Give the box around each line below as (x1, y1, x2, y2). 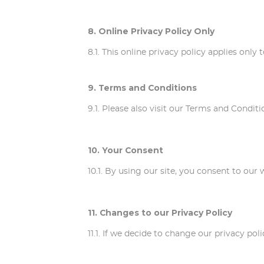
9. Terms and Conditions (88, 83, 197, 93)
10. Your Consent (88, 146, 164, 156)
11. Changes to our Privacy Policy (88, 208, 233, 218)
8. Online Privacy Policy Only (88, 27, 215, 37)
